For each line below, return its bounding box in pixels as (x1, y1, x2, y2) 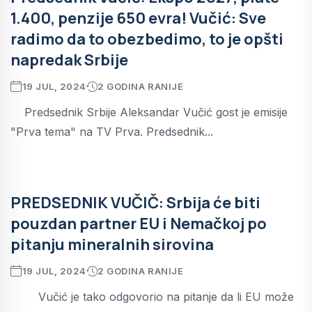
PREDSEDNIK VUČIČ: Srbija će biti (10, 192, 260, 213)
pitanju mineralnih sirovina (10, 233, 214, 255)
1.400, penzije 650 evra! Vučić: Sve (10, 7, 266, 29)
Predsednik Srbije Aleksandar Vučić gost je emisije (10, 104, 288, 119)
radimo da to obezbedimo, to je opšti (10, 28, 283, 49)
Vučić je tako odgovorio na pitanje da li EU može (10, 289, 294, 304)
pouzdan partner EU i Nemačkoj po (10, 212, 267, 234)
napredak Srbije (10, 49, 128, 70)
